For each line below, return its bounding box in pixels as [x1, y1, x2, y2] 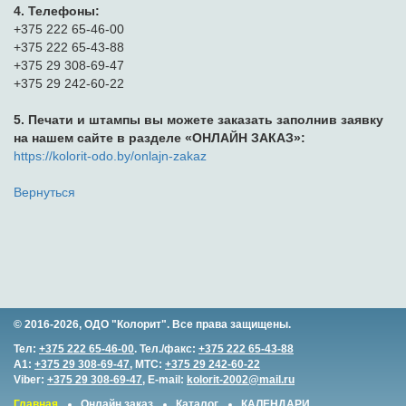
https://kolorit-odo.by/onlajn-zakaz [14, 149, 207, 164]
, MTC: [130, 358, 165, 371]
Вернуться [14, 185, 75, 200]
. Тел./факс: [134, 343, 198, 355]
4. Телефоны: [14, 4, 100, 19]
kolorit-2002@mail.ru [187, 373, 295, 386]
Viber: [14, 373, 47, 386]
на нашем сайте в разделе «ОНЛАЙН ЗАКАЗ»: [14, 130, 305, 146]
